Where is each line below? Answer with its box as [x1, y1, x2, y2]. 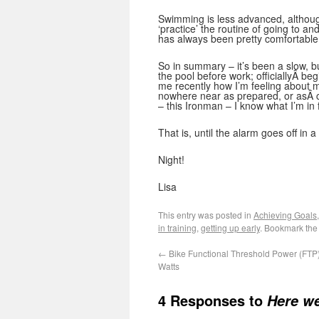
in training [158, 221, 197, 234]
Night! [158, 152, 184, 167]
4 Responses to [158, 290, 267, 310]
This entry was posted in [158, 209, 253, 221]
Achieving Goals [253, 209, 317, 221]
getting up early [201, 221, 260, 234]
